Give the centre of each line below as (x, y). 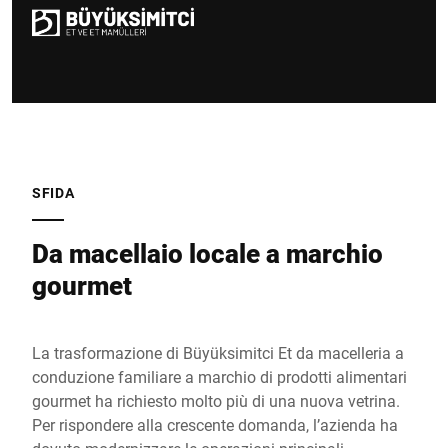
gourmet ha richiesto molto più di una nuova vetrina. (216, 400)
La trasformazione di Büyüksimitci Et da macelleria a (218, 352)
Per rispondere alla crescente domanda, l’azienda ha (215, 424)
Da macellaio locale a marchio (207, 253)
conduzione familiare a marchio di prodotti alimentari (219, 376)
